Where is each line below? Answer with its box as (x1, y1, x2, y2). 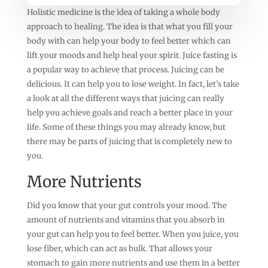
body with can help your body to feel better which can (26, 35, 231, 46)
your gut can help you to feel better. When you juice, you (26, 229, 239, 239)
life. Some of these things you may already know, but (26, 121, 226, 132)
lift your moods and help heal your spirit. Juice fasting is (26, 50, 237, 60)
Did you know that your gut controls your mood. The (26, 200, 227, 211)
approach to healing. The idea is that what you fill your (26, 21, 233, 32)
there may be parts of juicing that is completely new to (26, 136, 232, 147)
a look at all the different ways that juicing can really (26, 93, 224, 103)
